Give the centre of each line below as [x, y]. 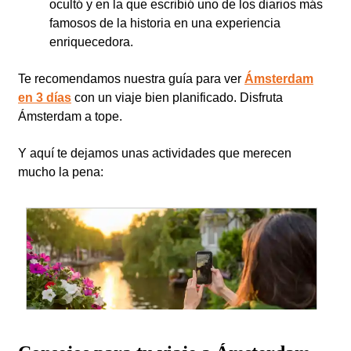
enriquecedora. [91, 42]
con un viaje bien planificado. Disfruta [177, 97]
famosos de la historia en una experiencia [165, 23]
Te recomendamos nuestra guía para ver [131, 78]
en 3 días [45, 97]
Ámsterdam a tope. [70, 116]
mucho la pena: [61, 172]
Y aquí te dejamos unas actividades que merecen [155, 153]
